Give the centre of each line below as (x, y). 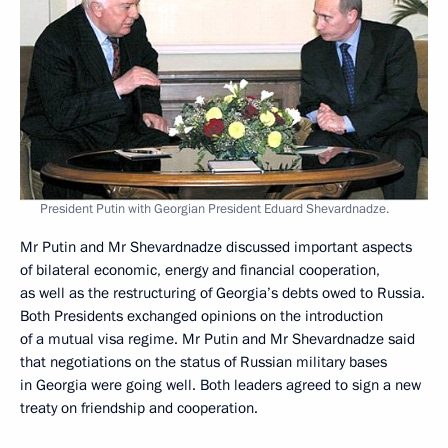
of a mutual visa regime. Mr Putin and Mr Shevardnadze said (217, 338)
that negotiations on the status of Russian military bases (203, 361)
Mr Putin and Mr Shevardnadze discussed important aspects (216, 246)
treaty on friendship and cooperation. (139, 407)
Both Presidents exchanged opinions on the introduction (201, 315)
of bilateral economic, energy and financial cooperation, (200, 269)
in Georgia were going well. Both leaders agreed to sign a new (220, 384)
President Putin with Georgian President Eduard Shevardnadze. (214, 208)
